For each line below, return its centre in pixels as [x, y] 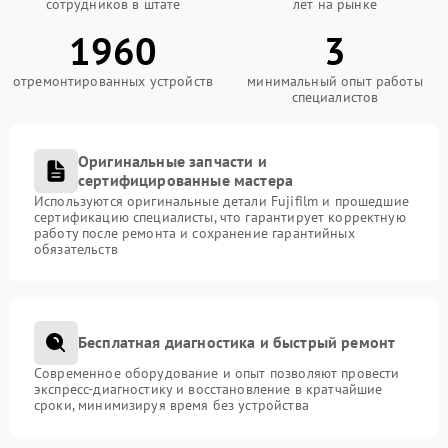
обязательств [76, 248]
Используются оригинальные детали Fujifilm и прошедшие [221, 200]
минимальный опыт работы [335, 80]
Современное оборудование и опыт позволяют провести [217, 372]
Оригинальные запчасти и [172, 160]
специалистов [335, 96]
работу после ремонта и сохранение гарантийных [194, 232]
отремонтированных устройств [113, 80]
